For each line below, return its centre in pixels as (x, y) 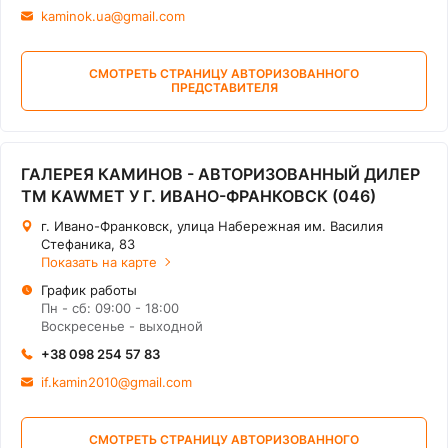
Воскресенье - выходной (122, 326)
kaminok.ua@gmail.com (113, 16)
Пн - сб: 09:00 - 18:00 (110, 308)
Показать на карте (99, 262)
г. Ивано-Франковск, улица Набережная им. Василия (212, 226)
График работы (89, 290)
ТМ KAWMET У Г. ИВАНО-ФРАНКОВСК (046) (198, 196)
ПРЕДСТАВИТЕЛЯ (224, 87)
